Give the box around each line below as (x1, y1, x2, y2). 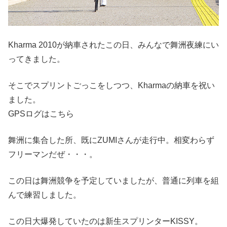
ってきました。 (8, 55, 65, 64)
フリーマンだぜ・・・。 (8, 150, 97, 159)
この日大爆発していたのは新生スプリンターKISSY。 (8, 217, 203, 226)
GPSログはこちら (8, 109, 74, 119)
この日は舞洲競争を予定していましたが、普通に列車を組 (8, 176, 219, 185)
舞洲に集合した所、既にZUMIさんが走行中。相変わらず (8, 136, 214, 145)
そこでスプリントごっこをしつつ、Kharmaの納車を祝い (8, 81, 215, 90)
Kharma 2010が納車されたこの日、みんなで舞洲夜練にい (8, 41, 219, 50)
